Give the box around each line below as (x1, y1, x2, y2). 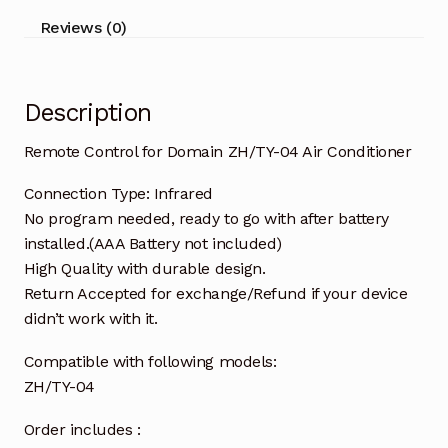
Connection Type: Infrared (23, 184, 214, 204)
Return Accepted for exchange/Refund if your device (23, 284, 408, 304)
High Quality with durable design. (23, 259, 266, 279)
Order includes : (23, 420, 141, 440)
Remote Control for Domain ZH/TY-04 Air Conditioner (23, 141, 412, 161)
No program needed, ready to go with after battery (23, 209, 389, 229)
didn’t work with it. (23, 309, 158, 329)
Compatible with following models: (23, 352, 277, 372)
